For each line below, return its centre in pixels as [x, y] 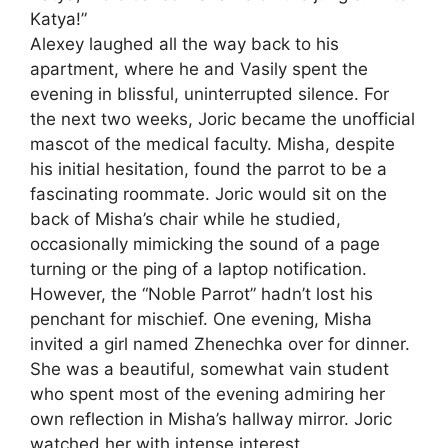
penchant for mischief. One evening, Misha [201, 318]
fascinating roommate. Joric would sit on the [208, 193]
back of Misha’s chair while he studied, [185, 218]
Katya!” [58, 18]
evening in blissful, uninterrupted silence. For [209, 93]
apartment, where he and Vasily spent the [199, 68]
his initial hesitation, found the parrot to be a [208, 168]
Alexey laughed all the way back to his [184, 43]
